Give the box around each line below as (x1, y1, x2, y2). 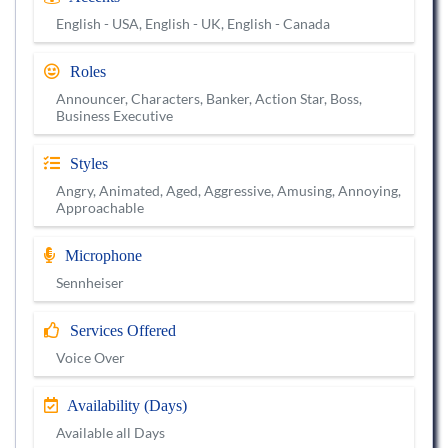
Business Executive (56, 107, 173, 125)
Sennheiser (56, 274, 124, 292)
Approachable (56, 199, 144, 217)
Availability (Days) (64, 397, 187, 415)
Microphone (61, 247, 142, 265)
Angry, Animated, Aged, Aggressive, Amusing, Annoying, (56, 182, 401, 200)
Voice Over (56, 349, 125, 367)
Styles (66, 155, 108, 173)
